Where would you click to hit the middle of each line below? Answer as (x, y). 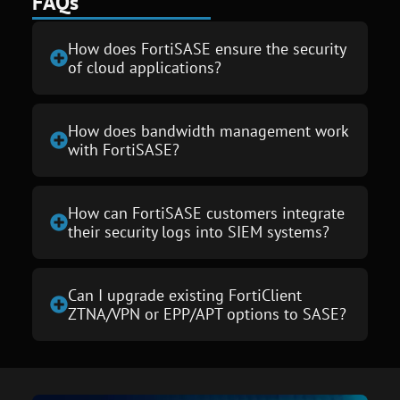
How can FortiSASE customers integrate (206, 212)
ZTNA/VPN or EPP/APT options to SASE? (207, 313)
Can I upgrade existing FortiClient (184, 295)
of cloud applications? (144, 67)
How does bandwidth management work (208, 130)
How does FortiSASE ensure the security (206, 48)
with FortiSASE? (123, 149)
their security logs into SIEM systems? (198, 231)
